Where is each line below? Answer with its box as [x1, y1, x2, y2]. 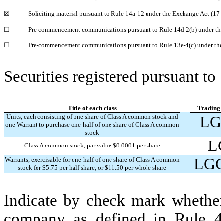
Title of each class [67, 104, 117, 111]
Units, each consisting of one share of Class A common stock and [6, 112, 178, 120]
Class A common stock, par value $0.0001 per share [24, 141, 160, 149]
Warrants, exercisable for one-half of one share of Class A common [4, 155, 180, 163]
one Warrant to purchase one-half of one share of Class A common [5, 120, 179, 128]
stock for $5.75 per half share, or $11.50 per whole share [18, 163, 166, 171]
